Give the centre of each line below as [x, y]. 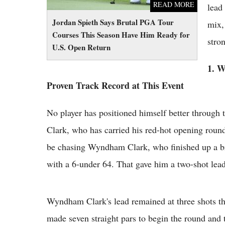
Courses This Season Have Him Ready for [121, 34]
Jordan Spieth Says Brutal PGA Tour [113, 22]
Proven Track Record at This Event [115, 85]
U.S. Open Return [81, 47]
